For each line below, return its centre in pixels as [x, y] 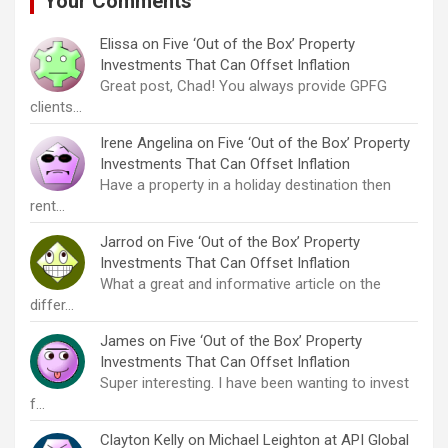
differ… [52, 305]
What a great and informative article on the [240, 284]
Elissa [119, 44]
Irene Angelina [146, 143]
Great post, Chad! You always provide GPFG [243, 86]
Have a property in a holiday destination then [245, 185]
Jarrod [121, 242]
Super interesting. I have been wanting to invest [254, 383]
